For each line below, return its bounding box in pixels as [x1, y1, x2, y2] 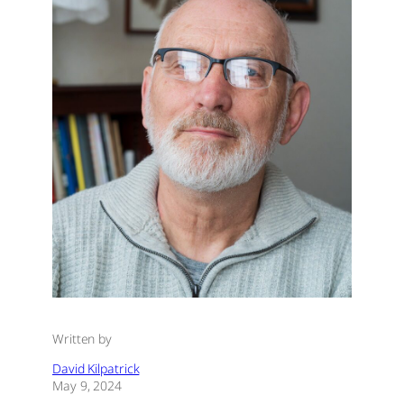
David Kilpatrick [52, 359, 140, 377]
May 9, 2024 [52, 376, 122, 394]
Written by [52, 329, 112, 347]
